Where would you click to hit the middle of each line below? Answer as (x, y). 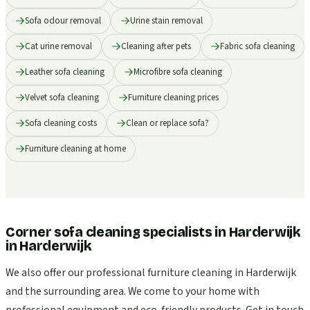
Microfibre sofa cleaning (178, 72)
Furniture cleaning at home (75, 148)
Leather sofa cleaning (65, 72)
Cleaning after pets (156, 46)
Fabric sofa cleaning (257, 46)
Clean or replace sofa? (167, 123)
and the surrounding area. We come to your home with (133, 292)
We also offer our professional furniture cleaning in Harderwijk (151, 273)
